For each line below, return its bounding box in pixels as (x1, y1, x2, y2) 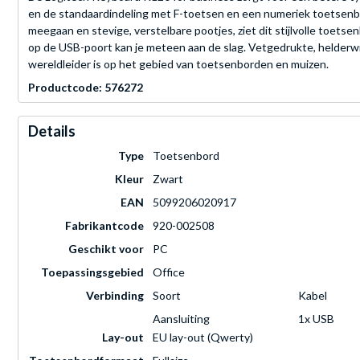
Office (153, 265, 185, 280)
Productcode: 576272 (28, 80, 143, 95)
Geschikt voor (68, 242, 144, 256)
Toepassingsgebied (41, 265, 144, 280)
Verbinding (86, 288, 144, 303)
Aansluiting (153, 312, 210, 326)
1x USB (298, 312, 334, 326)
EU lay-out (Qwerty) (153, 330, 253, 345)
